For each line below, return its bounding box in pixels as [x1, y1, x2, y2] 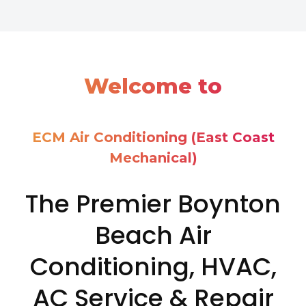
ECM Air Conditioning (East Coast [31, 129, 275, 146]
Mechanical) [109, 150, 197, 167]
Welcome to [84, 73, 222, 100]
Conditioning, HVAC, [29, 249, 277, 285]
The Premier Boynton [25, 186, 281, 222]
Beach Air [94, 218, 212, 253]
